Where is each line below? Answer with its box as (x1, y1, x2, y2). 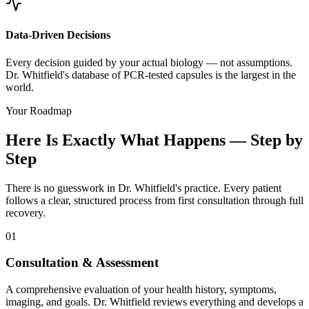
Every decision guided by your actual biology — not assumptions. (6, 56, 292, 68)
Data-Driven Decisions (6, 29, 110, 41)
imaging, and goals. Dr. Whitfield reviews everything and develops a (6, 296, 303, 308)
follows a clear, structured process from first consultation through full (6, 194, 303, 206)
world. (6, 81, 34, 93)
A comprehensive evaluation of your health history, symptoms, (6, 283, 277, 295)
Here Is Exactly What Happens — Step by (6, 130, 303, 149)
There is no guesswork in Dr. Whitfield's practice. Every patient (6, 181, 281, 194)
